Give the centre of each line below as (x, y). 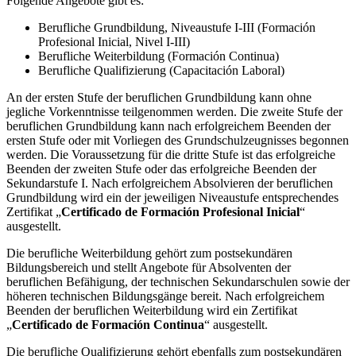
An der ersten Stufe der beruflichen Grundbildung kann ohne (159, 98)
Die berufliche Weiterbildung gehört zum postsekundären (149, 253)
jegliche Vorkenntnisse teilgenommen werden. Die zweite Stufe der (174, 112)
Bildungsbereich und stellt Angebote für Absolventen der (149, 268)
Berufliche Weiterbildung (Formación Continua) (159, 56)
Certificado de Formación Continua (108, 325)
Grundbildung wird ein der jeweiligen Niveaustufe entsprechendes (172, 198)
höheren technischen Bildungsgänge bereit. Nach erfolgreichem (165, 296)
